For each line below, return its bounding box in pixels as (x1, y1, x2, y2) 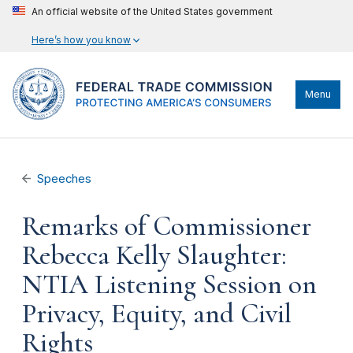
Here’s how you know (32, 34, 131, 46)
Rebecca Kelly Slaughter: (22, 239, 287, 272)
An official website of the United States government (32, 6, 273, 17)
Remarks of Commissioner (22, 210, 311, 243)
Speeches (37, 172, 92, 186)
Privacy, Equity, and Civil (22, 297, 292, 330)
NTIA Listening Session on (22, 268, 317, 301)
